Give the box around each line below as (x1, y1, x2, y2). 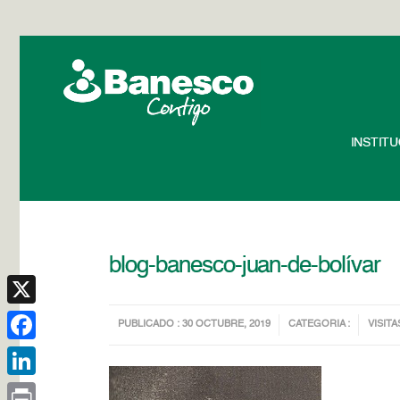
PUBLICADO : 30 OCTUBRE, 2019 (118, 320, 271, 329)
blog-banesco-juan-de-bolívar (109, 254, 380, 278)
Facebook (7, 347, 63, 360)
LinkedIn (7, 383, 55, 396)
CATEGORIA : (288, 320, 351, 329)
